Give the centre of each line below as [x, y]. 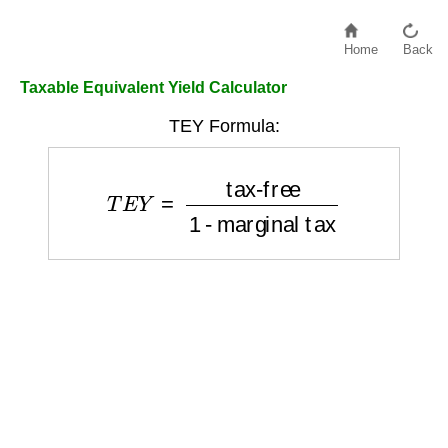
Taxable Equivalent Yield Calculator [153, 87]
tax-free [177, 175]
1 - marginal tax [288, 175]
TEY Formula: [224, 126]
